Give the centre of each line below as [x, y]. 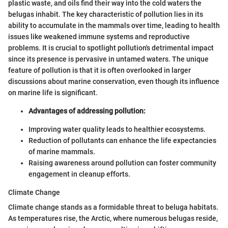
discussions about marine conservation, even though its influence [114, 82]
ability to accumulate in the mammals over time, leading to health [114, 26]
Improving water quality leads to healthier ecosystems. [117, 130]
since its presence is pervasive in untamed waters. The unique [108, 59]
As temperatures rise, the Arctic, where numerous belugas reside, [113, 219]
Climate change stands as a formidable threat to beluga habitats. [113, 207]
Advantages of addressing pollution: [87, 111]
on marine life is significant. [53, 93]
